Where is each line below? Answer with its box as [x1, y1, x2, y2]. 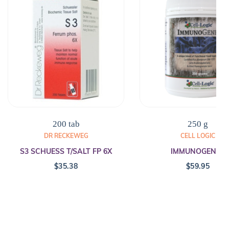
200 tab [52, 119, 80, 129]
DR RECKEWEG [43, 132, 88, 140]
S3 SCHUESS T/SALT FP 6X [20, 147, 112, 156]
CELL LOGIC [180, 132, 215, 140]
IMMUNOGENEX [171, 147, 225, 156]
